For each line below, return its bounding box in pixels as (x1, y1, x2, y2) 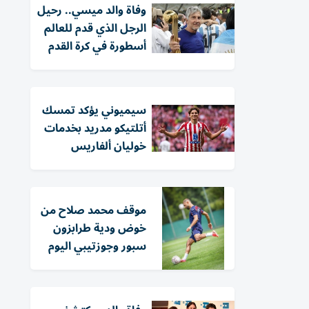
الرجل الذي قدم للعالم (44, 17, 146, 40)
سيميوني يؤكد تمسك (42, 99, 146, 122)
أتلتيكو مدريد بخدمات (44, 117, 146, 140)
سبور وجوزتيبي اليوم (48, 235, 146, 258)
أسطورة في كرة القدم (48, 34, 146, 58)
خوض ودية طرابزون (53, 217, 146, 240)
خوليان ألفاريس (71, 134, 146, 158)
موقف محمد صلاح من (41, 199, 146, 222)
